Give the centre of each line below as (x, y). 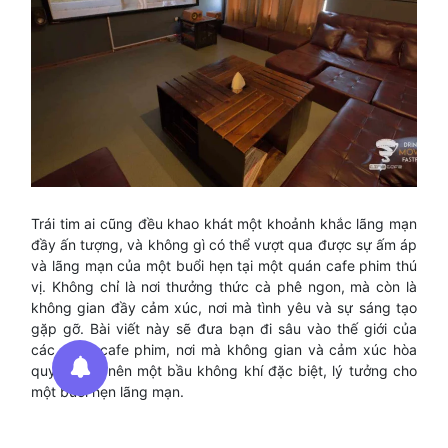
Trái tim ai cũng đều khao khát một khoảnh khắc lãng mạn (224, 223)
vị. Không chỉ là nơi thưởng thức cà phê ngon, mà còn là (224, 286)
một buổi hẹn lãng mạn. (107, 391)
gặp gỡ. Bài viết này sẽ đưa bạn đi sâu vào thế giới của (224, 328)
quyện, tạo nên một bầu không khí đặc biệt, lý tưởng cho (224, 370)
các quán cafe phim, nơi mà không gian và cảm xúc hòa (224, 349)
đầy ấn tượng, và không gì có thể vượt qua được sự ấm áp (224, 244)
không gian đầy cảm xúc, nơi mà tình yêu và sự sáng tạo (224, 307)
